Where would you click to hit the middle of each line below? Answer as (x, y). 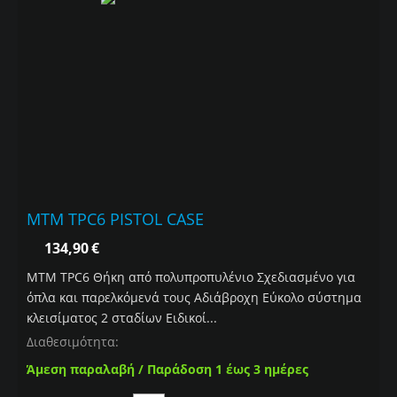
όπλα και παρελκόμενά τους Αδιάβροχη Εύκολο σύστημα (194, 298)
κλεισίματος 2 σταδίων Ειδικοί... (122, 318)
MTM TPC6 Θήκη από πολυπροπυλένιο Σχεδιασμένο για (191, 277)
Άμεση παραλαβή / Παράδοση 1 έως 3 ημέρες (167, 370)
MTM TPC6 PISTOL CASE (115, 219)
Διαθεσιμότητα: (73, 342)
